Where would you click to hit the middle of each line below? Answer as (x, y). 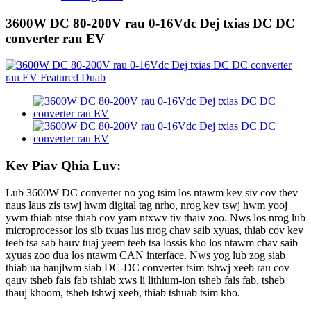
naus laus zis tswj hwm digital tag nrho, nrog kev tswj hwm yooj (146, 205)
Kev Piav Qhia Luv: (63, 165)
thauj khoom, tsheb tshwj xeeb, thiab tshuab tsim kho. (123, 292)
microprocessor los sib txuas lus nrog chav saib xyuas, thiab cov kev (154, 230)
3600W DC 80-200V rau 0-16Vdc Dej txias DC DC (150, 23)
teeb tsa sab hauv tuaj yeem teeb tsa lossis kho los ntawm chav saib (152, 242)
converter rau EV (55, 38)
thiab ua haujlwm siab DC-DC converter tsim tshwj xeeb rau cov (148, 267)
